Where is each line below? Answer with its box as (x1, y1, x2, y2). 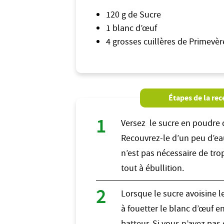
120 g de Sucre (106, 8, 161, 20)
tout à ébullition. (121, 162, 184, 173)
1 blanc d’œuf (106, 22, 157, 33)
